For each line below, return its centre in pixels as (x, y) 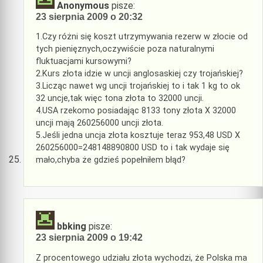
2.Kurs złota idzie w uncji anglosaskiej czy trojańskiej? (139, 74)
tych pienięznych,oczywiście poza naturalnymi (125, 49)
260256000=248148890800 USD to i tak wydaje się (133, 148)
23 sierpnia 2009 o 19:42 (89, 238)
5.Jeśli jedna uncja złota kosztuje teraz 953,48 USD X (138, 136)
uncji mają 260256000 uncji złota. (100, 123)
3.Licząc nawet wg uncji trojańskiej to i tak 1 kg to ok (138, 86)
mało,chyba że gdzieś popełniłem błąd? (111, 160)
